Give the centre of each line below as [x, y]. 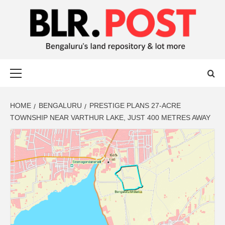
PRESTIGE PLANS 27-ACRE [135, 105]
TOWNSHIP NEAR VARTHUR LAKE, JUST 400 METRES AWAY [110, 117]
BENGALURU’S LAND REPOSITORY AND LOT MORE [96, 59]
